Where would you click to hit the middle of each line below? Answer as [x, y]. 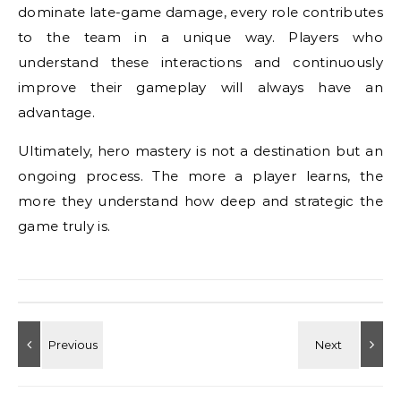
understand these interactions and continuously [200, 62]
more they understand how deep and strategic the [200, 201]
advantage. [57, 112]
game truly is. [64, 226]
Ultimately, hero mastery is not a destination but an [200, 151]
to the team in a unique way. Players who [200, 37]
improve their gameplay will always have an [200, 87]
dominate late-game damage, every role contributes [200, 12]
